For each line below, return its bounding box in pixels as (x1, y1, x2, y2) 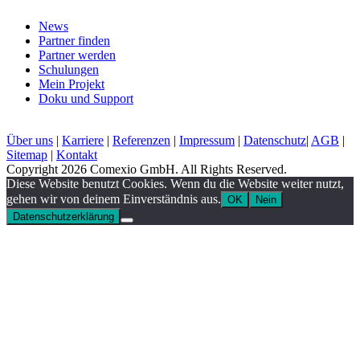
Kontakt (56, 148, 97, 162)
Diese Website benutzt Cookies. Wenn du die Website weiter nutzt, (6, 177, 344, 191)
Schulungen (39, 63, 99, 77)
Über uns (6, 133, 53, 148)
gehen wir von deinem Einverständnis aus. (6, 192, 221, 207)
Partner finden (39, 34, 110, 48)
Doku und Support (39, 92, 133, 106)
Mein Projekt (39, 77, 104, 92)
